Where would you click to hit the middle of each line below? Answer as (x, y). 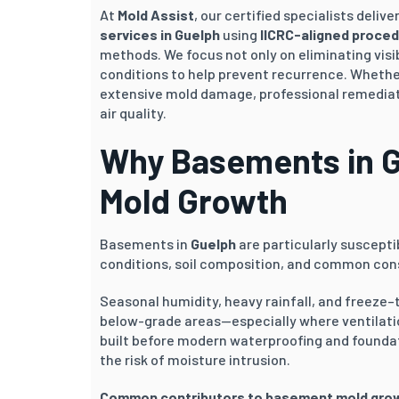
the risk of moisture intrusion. (195, 359)
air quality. (133, 112)
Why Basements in (240, 160)
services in (137, 34)
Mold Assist (156, 14)
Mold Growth (194, 200)
